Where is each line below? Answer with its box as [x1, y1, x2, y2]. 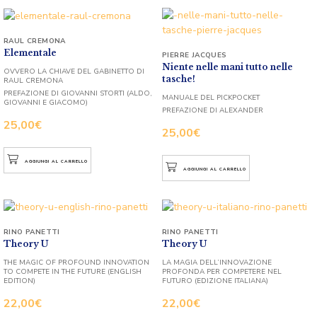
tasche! [162, 73, 195, 84]
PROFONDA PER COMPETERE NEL [162, 266, 282, 277]
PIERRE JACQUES [162, 50, 227, 60]
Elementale [4, 47, 57, 58]
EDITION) [4, 275, 35, 286]
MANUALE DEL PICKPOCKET [162, 92, 260, 103]
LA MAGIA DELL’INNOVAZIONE [162, 257, 272, 267]
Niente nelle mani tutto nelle [162, 61, 293, 72]
